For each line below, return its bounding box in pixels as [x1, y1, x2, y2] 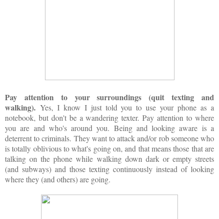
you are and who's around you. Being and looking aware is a [5, 122, 214, 133]
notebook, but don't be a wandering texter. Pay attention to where [5, 112, 214, 123]
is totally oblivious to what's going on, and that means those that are [5, 143, 214, 153]
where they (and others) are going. [5, 174, 110, 184]
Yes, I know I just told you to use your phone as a [40, 102, 215, 112]
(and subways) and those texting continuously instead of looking [5, 163, 214, 174]
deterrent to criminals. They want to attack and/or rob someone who [5, 132, 214, 143]
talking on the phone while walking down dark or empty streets [5, 153, 214, 164]
